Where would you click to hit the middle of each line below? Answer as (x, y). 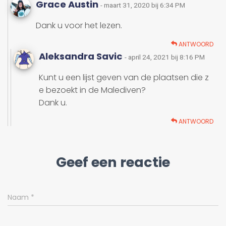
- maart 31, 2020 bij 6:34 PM (143, 5)
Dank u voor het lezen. (79, 26)
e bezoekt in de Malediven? (92, 90)
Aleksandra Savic (82, 56)
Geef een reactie (113, 162)
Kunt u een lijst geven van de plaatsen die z (124, 78)
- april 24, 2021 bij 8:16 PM (165, 57)
